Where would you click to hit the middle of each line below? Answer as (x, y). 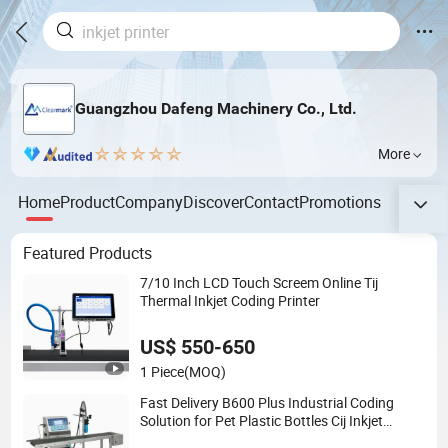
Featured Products (87, 253)
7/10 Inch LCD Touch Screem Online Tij (259, 282)
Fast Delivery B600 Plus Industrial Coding (267, 402)
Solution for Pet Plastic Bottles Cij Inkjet (262, 420)
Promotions (340, 201)
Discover (214, 201)
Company (149, 201)
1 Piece (162, 372)
